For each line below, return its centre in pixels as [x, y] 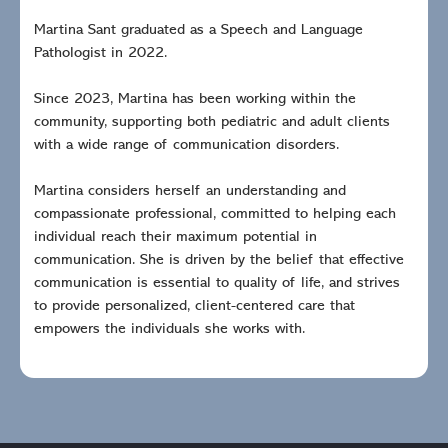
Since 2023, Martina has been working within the [195, 99]
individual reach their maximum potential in [175, 237]
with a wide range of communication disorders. [186, 145]
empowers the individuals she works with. [169, 329]
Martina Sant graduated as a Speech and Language [198, 30]
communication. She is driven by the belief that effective [219, 260]
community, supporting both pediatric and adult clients [212, 122]
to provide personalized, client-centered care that [194, 306]
